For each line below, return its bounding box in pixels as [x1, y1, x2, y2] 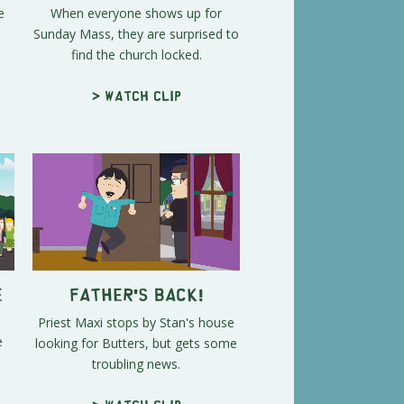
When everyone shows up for [50, 5, 222, 23]
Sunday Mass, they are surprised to [33, 25, 239, 43]
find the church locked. [70, 46, 202, 64]
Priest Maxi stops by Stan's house [38, 313, 234, 331]
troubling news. [92, 354, 180, 372]
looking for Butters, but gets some [35, 334, 237, 352]
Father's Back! [69, 289, 203, 298]
